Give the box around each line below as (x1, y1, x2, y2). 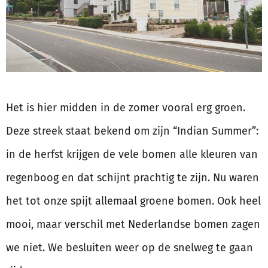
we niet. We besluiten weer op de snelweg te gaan (6, 240, 253, 254)
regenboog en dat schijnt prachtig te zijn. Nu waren (6, 170, 259, 184)
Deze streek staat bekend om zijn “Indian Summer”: (6, 124, 258, 138)
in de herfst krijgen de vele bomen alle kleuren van (6, 147, 258, 161)
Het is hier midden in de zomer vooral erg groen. (6, 100, 245, 114)
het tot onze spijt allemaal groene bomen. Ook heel (6, 194, 261, 208)
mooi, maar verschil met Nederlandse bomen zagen (6, 217, 260, 231)
